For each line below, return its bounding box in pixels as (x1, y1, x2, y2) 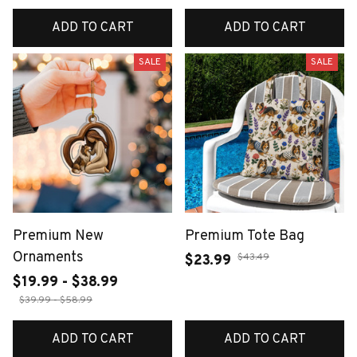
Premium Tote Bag (185, 226, 304, 245)
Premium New (13, 226, 104, 245)
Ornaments (13, 248, 84, 267)
